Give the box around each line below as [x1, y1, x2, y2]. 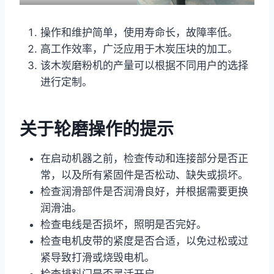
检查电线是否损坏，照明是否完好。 [40, 218, 207, 231]
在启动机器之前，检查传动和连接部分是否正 [40, 152, 248, 165]
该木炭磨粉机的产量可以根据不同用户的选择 [40, 59, 248, 72]
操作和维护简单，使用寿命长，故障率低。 [40, 26, 238, 39]
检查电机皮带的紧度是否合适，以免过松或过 [40, 234, 248, 247]
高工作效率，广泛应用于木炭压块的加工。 [40, 42, 238, 55]
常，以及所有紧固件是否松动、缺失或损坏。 [40, 168, 248, 181]
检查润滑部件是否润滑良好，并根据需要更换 [40, 185, 248, 198]
